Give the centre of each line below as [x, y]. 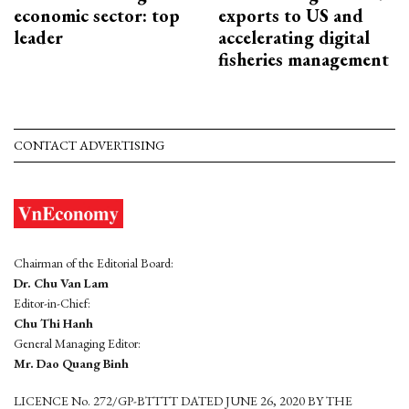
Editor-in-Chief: [52, 304]
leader [38, 38]
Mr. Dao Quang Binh [71, 364]
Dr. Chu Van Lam [61, 283]
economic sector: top [97, 16]
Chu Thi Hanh [53, 324]
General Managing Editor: [77, 344]
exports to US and [291, 16]
